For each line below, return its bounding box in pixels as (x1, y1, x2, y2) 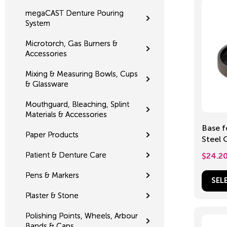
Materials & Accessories (25, 109, 107, 119)
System (25, 18, 50, 28)
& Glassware (25, 79, 68, 89)
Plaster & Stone (25, 191, 79, 200)
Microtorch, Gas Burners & (25, 39, 118, 48)
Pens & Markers (25, 170, 79, 180)
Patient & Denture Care (25, 150, 106, 160)
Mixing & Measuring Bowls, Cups (25, 69, 138, 79)
